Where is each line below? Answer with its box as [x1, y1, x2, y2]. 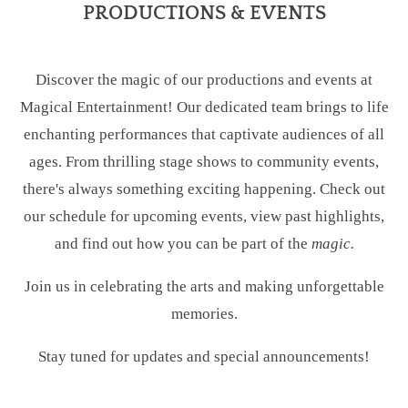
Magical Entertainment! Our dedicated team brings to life [19, 98, 389, 117]
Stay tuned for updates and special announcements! [38, 347, 370, 365]
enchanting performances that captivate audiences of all [24, 126, 384, 144]
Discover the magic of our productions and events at [36, 71, 372, 89]
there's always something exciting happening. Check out [23, 180, 385, 199]
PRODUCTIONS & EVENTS [82, 3, 326, 25]
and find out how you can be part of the [54, 235, 311, 253]
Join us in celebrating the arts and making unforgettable [24, 277, 384, 295]
